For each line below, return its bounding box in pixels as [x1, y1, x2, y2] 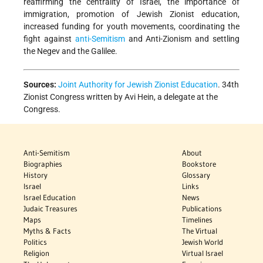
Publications [182, 203, 222, 213]
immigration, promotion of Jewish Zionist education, [23, 9, 240, 19]
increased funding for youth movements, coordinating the [23, 21, 240, 31]
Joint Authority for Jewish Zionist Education [58, 79, 218, 89]
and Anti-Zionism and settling [124, 33, 240, 43]
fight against [23, 33, 75, 43]
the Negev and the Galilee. [23, 46, 117, 56]
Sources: [23, 79, 56, 89]
